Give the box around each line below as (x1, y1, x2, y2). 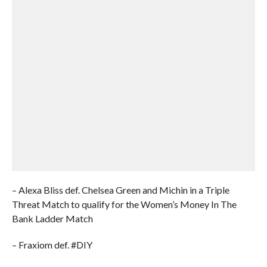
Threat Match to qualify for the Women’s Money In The (11, 198, 237, 210)
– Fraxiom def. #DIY (11, 239, 92, 250)
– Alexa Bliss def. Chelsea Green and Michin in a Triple (11, 184, 229, 195)
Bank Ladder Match (11, 213, 93, 224)
